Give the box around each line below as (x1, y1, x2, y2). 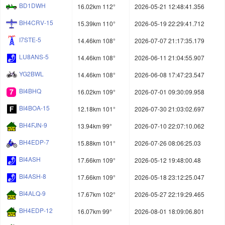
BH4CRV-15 (19, 18, 53, 27)
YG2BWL (19, 69, 44, 78)
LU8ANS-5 (19, 52, 49, 61)
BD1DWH (19, 1, 46, 10)
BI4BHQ (19, 86, 41, 95)
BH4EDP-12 (19, 206, 53, 215)
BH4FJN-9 (19, 121, 47, 130)
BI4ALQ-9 (19, 189, 46, 198)
